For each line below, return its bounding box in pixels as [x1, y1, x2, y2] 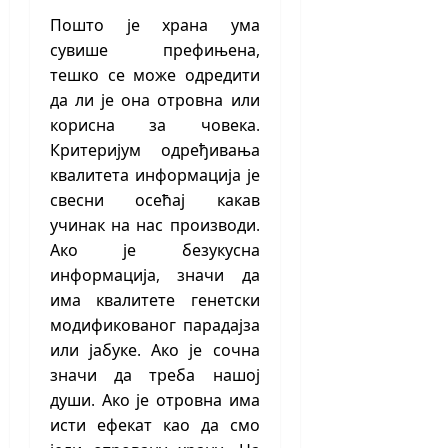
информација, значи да [50, 264, 260, 287]
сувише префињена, [50, 39, 260, 62]
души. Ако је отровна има [50, 389, 260, 412]
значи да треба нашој [50, 364, 260, 387]
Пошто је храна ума [50, 14, 260, 37]
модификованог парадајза [50, 314, 260, 337]
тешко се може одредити [50, 64, 260, 87]
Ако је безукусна [50, 239, 260, 262]
